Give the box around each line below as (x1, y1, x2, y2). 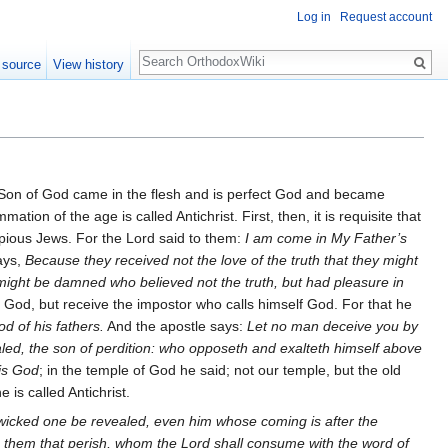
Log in (297, 10, 331, 25)
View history (53, 57, 125, 72)
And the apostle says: (104, 318, 248, 335)
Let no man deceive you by (247, 318, 419, 335)
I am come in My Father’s (245, 230, 408, 247)
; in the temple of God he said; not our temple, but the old (39, 362, 402, 379)
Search (138, 40, 205, 63)
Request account (340, 10, 432, 25)
